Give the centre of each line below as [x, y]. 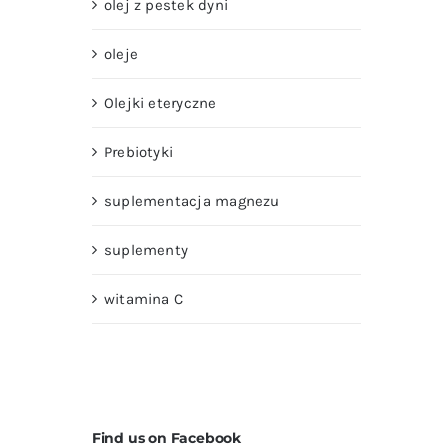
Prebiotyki [138, 151]
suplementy [146, 249]
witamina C [143, 298]
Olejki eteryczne [160, 102]
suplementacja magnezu [191, 200]
